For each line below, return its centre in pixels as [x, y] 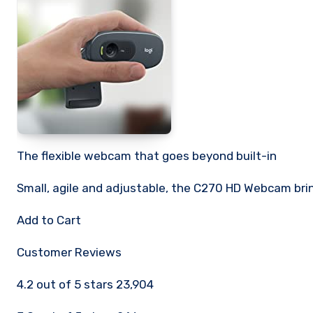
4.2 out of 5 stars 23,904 [85, 284]
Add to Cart [49, 220]
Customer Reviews [69, 252]
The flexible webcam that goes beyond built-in [147, 156]
